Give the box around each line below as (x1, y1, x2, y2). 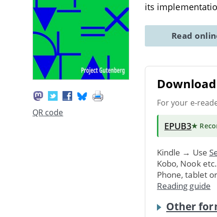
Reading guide (157, 180, 211, 191)
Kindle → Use (157, 146, 209, 158)
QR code (32, 107, 63, 118)
